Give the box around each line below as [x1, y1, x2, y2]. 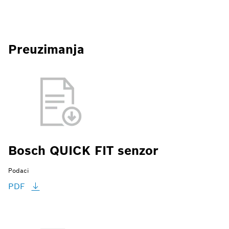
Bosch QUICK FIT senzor [8, 142, 158, 158]
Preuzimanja [8, 41, 84, 57]
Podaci [8, 166, 29, 174]
